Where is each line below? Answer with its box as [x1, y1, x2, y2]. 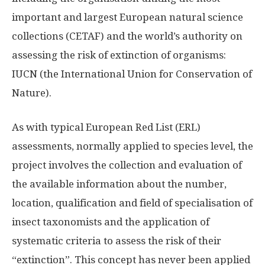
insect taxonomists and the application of [12, 216, 209, 228]
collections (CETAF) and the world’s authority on [12, 30, 243, 43]
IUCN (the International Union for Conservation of [12, 68, 252, 80]
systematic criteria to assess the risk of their [12, 235, 221, 247]
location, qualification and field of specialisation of [12, 197, 253, 209]
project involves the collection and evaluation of [12, 159, 242, 172]
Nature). [12, 87, 51, 99]
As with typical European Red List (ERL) [12, 121, 201, 134]
